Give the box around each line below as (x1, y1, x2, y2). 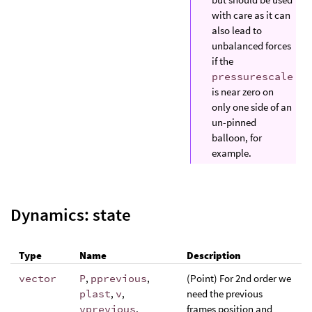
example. (212, 146, 251, 160)
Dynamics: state (10, 204, 131, 226)
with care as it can (212, 8, 290, 22)
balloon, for (212, 131, 262, 145)
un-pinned (212, 116, 256, 130)
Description (187, 248, 241, 262)
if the (212, 54, 233, 68)
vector (19, 271, 56, 285)
